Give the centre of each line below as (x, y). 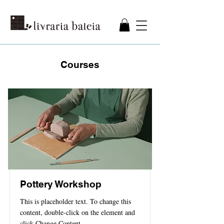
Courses (80, 65)
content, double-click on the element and (77, 212)
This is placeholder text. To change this (75, 201)
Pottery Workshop (61, 184)
